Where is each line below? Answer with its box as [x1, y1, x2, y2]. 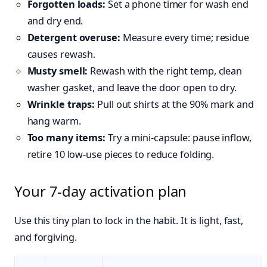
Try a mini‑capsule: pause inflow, [105, 131, 252, 144]
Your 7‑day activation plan [14, 181, 187, 201]
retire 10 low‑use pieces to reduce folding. [27, 147, 215, 161]
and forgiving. [14, 231, 77, 244]
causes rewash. [27, 47, 96, 61]
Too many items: [27, 131, 106, 144]
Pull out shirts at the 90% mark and [95, 97, 254, 111]
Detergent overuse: [27, 30, 120, 44]
